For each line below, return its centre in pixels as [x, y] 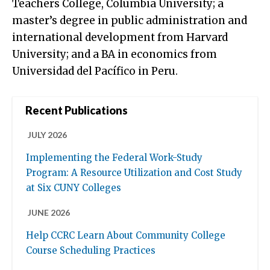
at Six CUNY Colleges [74, 188]
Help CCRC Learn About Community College [126, 236]
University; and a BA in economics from [115, 54]
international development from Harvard [120, 37]
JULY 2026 [47, 135]
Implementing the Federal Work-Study [114, 158]
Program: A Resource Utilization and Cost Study [134, 173]
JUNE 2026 [49, 213]
